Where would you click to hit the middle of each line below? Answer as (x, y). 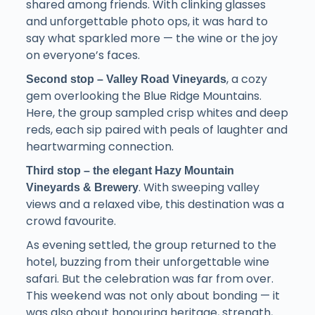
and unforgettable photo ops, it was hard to (147, 22)
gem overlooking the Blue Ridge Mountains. (143, 96)
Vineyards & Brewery (82, 188)
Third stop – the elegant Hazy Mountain (130, 171)
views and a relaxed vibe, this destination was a (155, 205)
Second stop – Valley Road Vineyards (126, 79)
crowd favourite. (71, 221)
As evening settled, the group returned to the (151, 245)
